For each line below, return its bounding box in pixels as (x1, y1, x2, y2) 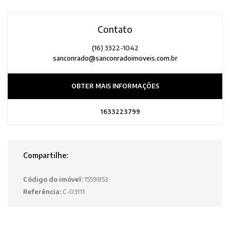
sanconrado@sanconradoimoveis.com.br (52, 54, 178, 63)
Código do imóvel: (23, 175, 84, 184)
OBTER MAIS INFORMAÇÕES (71, 82, 159, 90)
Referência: (23, 187, 63, 196)
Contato (98, 24, 132, 35)
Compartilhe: (23, 151, 68, 160)
